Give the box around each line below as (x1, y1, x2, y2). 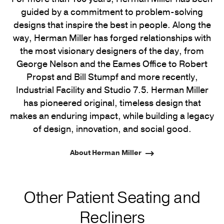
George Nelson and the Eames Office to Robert (16, 58, 207, 70)
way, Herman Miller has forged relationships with (13, 32, 211, 44)
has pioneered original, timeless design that (23, 97, 201, 109)
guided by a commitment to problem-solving (21, 6, 203, 18)
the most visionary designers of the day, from (20, 45, 204, 57)
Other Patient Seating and (23, 187, 200, 209)
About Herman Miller (70, 148, 141, 158)
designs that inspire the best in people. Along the (13, 19, 211, 31)
